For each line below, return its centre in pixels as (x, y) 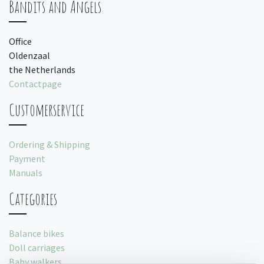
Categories (33, 199)
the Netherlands (42, 70)
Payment (27, 159)
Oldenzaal (29, 56)
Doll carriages (37, 248)
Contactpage (35, 84)
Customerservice (47, 110)
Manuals (26, 173)
